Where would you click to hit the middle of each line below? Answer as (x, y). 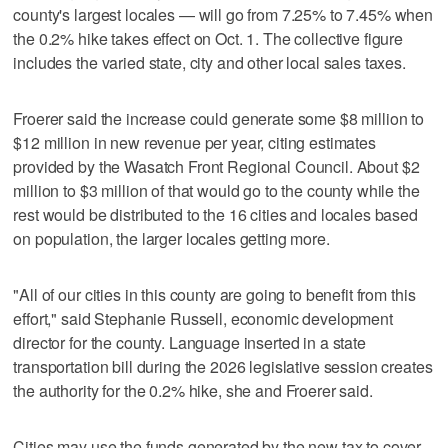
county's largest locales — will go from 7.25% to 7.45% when (223, 14)
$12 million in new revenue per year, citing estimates (194, 142)
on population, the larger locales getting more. (171, 238)
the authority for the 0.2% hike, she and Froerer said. (193, 390)
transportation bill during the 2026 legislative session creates (223, 366)
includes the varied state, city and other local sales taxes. (209, 62)
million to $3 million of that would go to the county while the (216, 190)
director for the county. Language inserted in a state (189, 342)
